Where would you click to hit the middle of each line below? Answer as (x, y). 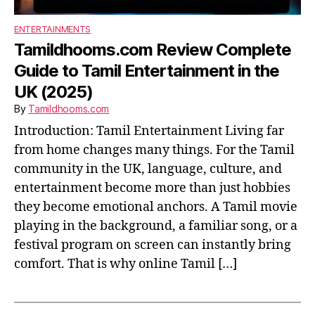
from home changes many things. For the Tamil (154, 150)
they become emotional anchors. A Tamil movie (156, 207)
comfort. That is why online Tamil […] (126, 264)
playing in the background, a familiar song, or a (156, 226)
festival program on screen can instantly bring (153, 245)
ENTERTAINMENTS (53, 29)
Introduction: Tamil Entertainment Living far (149, 131)
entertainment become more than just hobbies (152, 188)
